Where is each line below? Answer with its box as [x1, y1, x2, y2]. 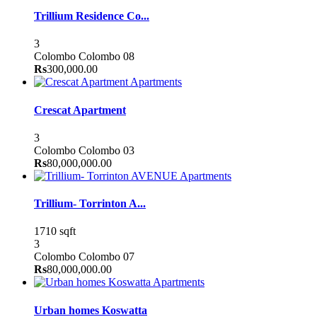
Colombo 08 [79, 50, 134, 63]
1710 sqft [34, 225, 76, 238]
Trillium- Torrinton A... [34, 197, 146, 210]
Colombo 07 [79, 250, 134, 263]
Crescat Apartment [34, 103, 126, 116]
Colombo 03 [79, 144, 134, 156]
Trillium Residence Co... [34, 10, 149, 23]
